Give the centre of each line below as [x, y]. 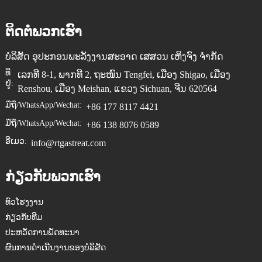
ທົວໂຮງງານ [24, 202]
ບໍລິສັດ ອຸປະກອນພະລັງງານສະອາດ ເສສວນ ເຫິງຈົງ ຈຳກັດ [114, 56]
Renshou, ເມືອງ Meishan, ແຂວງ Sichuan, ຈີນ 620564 [117, 89]
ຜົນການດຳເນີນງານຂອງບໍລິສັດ [55, 248]
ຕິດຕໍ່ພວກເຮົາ [43, 32]
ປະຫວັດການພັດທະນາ [42, 232]
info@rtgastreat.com [68, 143]
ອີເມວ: [16, 141]
